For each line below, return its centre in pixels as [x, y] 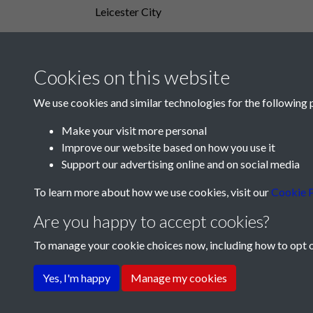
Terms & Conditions [129, 266]
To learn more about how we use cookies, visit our [152, 192]
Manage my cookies [179, 278]
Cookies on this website [132, 77]
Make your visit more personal [134, 130]
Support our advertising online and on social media [181, 164]
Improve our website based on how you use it [168, 147]
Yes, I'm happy [77, 278]
